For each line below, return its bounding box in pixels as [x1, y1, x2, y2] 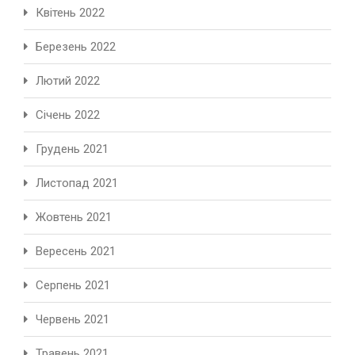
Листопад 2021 [36, 176, 118, 191]
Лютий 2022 [36, 74, 100, 89]
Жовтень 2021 [36, 210, 112, 225]
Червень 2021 [36, 312, 109, 327]
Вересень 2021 [36, 244, 116, 259]
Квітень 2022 [36, 6, 105, 21]
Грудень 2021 [36, 142, 109, 157]
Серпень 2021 [36, 278, 110, 293]
